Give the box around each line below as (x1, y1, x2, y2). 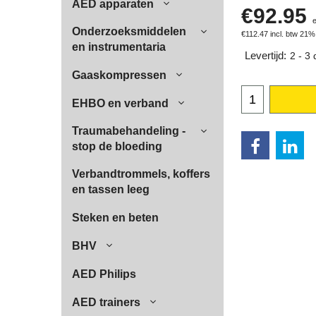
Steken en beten (72, 212, 159, 224)
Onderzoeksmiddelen (72, 25, 186, 37)
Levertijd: (245, 49, 286, 61)
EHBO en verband (72, 97, 169, 109)
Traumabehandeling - (72, 125, 186, 137)
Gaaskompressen (72, 69, 166, 81)
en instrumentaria (72, 41, 166, 53)
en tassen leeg (72, 183, 150, 195)
